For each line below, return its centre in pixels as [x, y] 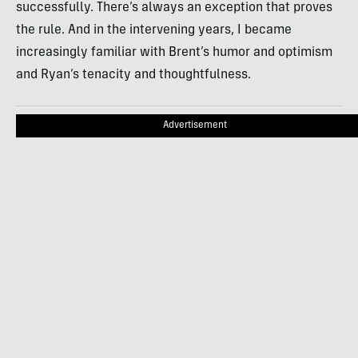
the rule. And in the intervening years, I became [154, 30]
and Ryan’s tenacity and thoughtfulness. [133, 75]
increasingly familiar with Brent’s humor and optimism [174, 52]
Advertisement [195, 125]
